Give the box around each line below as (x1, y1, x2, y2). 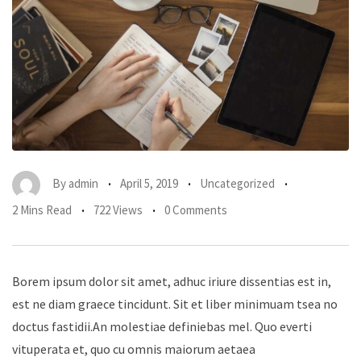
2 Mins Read (12, 201, 72, 218)
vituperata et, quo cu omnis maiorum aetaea (12, 340, 255, 357)
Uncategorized (200, 175, 275, 191)
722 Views (93, 201, 143, 218)
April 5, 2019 (120, 175, 178, 191)
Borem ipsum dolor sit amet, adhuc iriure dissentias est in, (12, 272, 331, 289)
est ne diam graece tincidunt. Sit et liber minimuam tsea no (12, 295, 338, 312)
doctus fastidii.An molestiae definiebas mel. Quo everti (12, 317, 312, 334)
